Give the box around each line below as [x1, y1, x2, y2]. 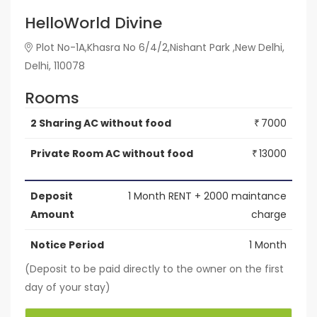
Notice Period [30, 237, 104, 252]
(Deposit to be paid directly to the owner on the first [25, 261, 284, 276]
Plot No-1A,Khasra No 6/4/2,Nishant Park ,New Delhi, [36, 40, 284, 54]
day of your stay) [25, 279, 110, 294]
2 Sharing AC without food [30, 115, 171, 130]
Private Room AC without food [30, 146, 193, 161]
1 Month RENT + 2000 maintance [128, 188, 287, 203]
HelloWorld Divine [25, 11, 162, 34]
